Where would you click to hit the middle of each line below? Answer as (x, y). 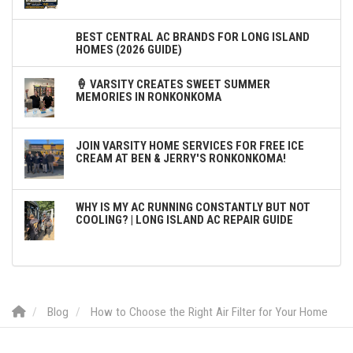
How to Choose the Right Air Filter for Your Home (209, 312)
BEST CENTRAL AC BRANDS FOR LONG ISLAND (193, 37)
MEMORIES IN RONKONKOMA (149, 97)
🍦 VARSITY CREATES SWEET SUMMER (173, 84)
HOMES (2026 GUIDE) (129, 49)
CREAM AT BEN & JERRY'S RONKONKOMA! (181, 158)
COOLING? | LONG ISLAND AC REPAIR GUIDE (184, 219)
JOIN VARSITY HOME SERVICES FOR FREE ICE (190, 145)
